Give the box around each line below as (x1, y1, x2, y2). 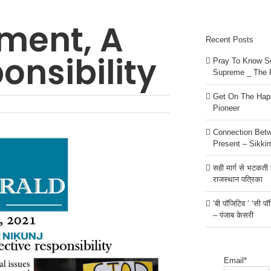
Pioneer (212, 103, 240, 113)
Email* (223, 255, 247, 265)
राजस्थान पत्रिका (212, 174, 263, 184)
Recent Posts (205, 35, 253, 45)
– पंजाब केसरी (212, 210, 253, 220)
